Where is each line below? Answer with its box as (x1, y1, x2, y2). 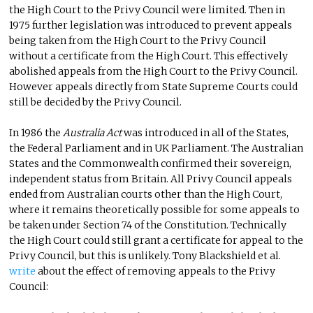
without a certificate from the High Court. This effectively (9, 49, 289, 62)
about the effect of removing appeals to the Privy (36, 264, 276, 277)
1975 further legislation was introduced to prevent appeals (9, 18, 293, 31)
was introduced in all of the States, (124, 126, 289, 139)
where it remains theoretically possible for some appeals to (9, 203, 300, 216)
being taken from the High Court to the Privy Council (9, 34, 267, 47)
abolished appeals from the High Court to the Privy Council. (9, 64, 298, 78)
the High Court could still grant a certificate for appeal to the (9, 233, 304, 247)
